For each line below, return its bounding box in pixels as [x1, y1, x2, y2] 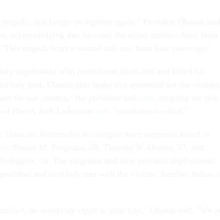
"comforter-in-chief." [111, 106, 188, 116]
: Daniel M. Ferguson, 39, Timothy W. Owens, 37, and [8, 142, 204, 153]
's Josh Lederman [31, 106, 95, 116]
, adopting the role [153, 93, 219, 103]
